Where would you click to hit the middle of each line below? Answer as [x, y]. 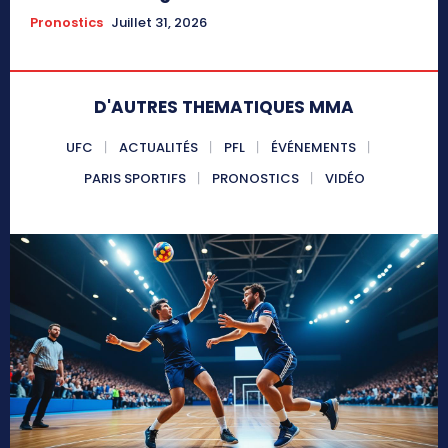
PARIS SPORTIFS [134, 178]
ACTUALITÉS [158, 147]
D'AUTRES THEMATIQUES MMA [224, 106]
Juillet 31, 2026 [159, 22]
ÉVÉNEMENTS [313, 147]
